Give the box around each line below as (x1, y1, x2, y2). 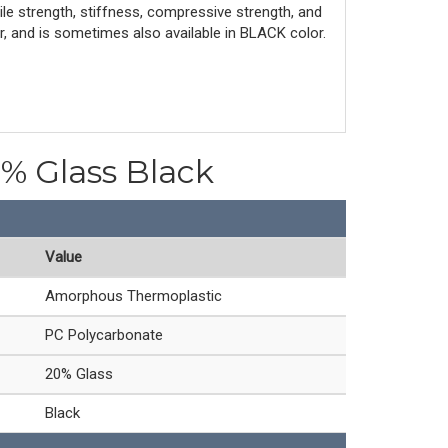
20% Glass (45, 364, 113, 383)
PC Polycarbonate (45, 325, 163, 344)
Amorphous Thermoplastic (45, 286, 222, 305)
